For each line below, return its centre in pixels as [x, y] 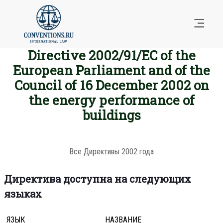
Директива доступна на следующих [97, 179]
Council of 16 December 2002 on [111, 85]
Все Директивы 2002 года [111, 152]
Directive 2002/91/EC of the [111, 56]
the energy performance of [111, 100]
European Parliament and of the [111, 70]
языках [23, 194]
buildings [111, 115]
